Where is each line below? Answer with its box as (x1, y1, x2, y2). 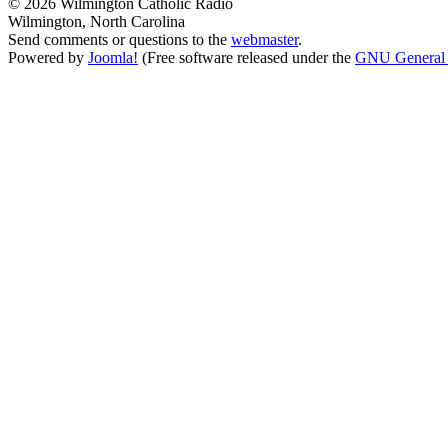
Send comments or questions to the (8, 31, 231, 48)
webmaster (231, 31, 298, 48)
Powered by (8, 49, 88, 66)
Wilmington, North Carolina (8, 13, 185, 30)
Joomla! (88, 49, 138, 66)
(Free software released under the (138, 49, 355, 66)
